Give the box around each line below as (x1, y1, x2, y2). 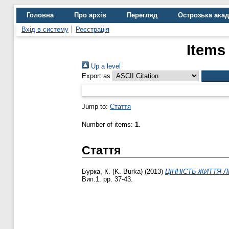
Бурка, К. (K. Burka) (82, 168, 143, 176)
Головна (27, 11, 54, 19)
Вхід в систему (21, 26, 68, 33)
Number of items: (82, 121, 135, 128)
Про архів (74, 11, 106, 19)
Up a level (89, 62, 121, 70)
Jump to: (82, 103, 110, 110)
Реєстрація (76, 26, 109, 33)
